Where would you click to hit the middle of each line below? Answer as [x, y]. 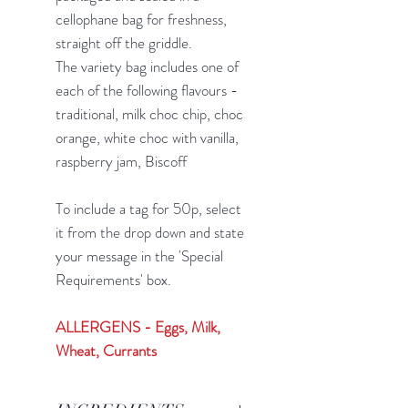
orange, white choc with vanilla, [147, 137]
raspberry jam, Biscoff [121, 161]
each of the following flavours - [147, 90]
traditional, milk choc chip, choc [149, 113]
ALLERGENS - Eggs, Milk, [138, 326]
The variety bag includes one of [147, 66]
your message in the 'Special [139, 255]
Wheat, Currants [106, 350]
